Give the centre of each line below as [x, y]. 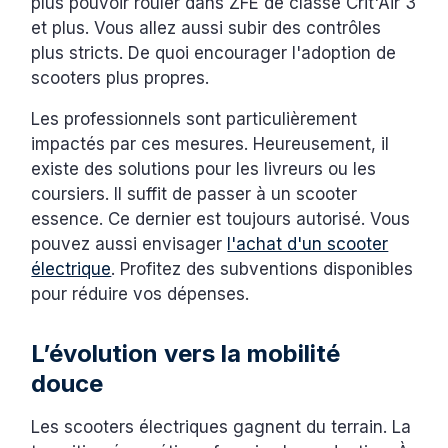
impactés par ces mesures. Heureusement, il [210, 144]
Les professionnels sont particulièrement [194, 119]
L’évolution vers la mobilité [186, 354]
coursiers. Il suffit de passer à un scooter [194, 194]
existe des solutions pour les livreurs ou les [204, 169]
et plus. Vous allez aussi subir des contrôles [206, 28]
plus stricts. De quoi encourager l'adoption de [214, 53]
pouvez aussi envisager [129, 244]
